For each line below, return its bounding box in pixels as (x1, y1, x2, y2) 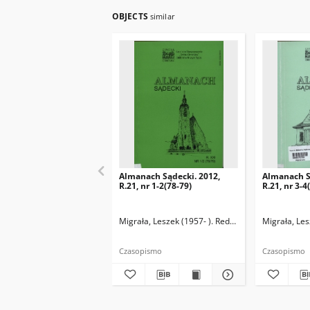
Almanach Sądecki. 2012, (119, 170, 220, 182)
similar (149, 11, 175, 21)
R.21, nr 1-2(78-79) (119, 180, 192, 192)
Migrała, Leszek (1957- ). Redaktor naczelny (119, 215, 286, 227)
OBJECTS (112, 10, 150, 22)
